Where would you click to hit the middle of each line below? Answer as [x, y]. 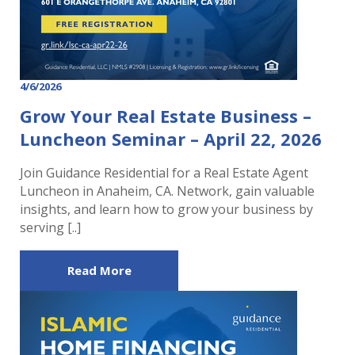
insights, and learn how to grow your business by [166, 209]
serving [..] [50, 227]
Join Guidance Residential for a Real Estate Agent [164, 172]
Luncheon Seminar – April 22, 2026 [171, 138]
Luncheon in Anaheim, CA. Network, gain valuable [167, 191]
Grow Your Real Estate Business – [166, 115]
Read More [99, 270]
